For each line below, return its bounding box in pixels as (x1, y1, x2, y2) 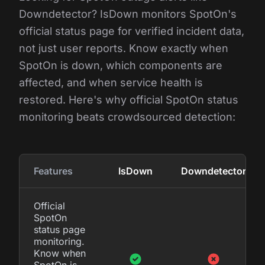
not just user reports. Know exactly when (19, 41, 228, 54)
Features (34, 164, 73, 177)
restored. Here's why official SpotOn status (19, 93, 238, 106)
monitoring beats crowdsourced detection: (19, 110, 235, 123)
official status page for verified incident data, (19, 24, 244, 37)
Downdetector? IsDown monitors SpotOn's (19, 7, 237, 20)
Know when (34, 247, 86, 259)
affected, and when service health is (19, 76, 203, 89)
